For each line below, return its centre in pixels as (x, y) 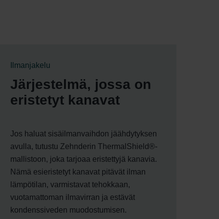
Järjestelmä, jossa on (81, 84)
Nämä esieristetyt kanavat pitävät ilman (78, 172)
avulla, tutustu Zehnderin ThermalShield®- (84, 146)
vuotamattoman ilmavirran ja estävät (73, 197)
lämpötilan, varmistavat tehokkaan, (70, 184)
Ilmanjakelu (30, 65)
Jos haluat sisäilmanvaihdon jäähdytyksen (84, 133)
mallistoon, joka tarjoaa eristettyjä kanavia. (84, 159)
